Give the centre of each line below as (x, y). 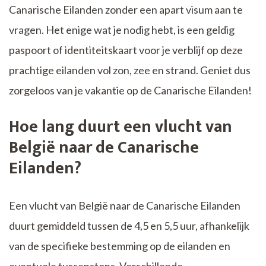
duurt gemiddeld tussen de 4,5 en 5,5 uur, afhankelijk (129, 225)
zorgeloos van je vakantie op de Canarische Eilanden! (130, 90)
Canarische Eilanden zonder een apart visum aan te (126, 9)
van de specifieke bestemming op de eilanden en (120, 246)
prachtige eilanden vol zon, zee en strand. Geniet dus (130, 70)
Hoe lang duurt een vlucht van (121, 126)
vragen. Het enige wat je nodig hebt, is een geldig (122, 29)
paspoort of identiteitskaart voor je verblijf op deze (126, 50)
